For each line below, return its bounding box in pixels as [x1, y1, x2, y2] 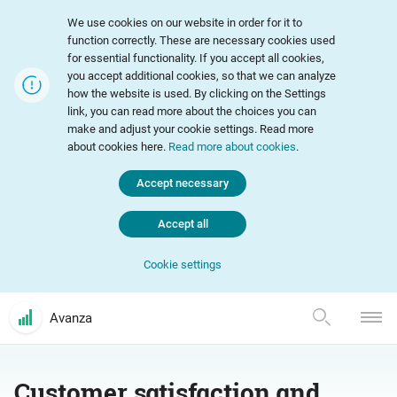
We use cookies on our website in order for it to [67, 16, 302, 29]
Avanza [50, 310, 92, 326]
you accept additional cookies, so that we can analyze [67, 69, 336, 82]
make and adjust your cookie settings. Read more [67, 122, 314, 136]
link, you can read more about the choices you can [67, 105, 316, 118]
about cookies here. [67, 140, 168, 153]
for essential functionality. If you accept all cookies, [67, 51, 324, 65]
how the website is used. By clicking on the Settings [67, 87, 326, 100]
